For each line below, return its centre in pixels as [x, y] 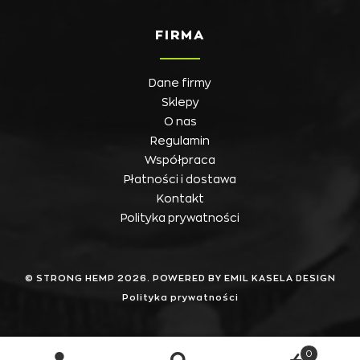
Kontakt [180, 199]
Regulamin [180, 141]
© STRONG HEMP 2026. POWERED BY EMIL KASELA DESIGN [180, 279]
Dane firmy [180, 83]
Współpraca [180, 160]
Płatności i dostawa [180, 180]
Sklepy [180, 102]
